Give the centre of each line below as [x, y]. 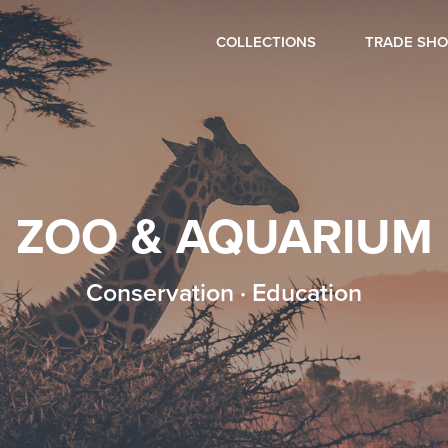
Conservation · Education [224, 292]
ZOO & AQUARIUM [224, 237]
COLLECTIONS [266, 42]
